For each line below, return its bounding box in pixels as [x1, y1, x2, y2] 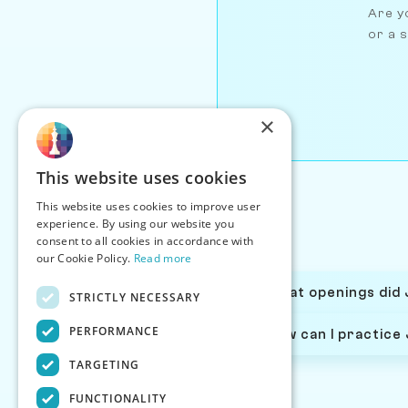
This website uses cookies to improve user [36, 199, 261, 214]
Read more [133, 250, 192, 266]
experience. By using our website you [36, 216, 234, 231]
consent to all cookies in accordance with [36, 233, 254, 249]
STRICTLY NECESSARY [69, 289, 200, 305]
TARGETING [69, 356, 139, 372]
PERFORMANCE [69, 322, 159, 339]
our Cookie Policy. [36, 250, 134, 266]
